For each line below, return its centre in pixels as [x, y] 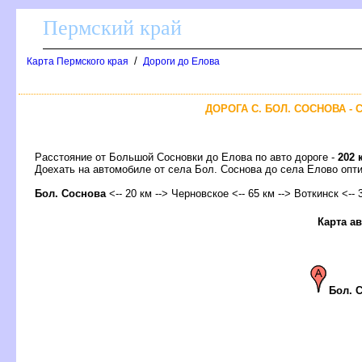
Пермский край [112, 28]
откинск [316, 193]
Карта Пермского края [78, 61]
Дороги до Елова [181, 61]
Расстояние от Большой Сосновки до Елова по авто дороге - [186, 157]
